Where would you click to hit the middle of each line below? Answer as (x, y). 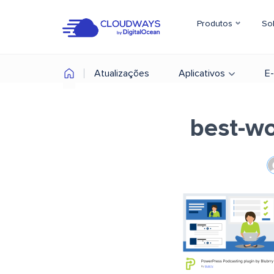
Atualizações (122, 73)
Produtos (216, 24)
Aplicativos (202, 73)
